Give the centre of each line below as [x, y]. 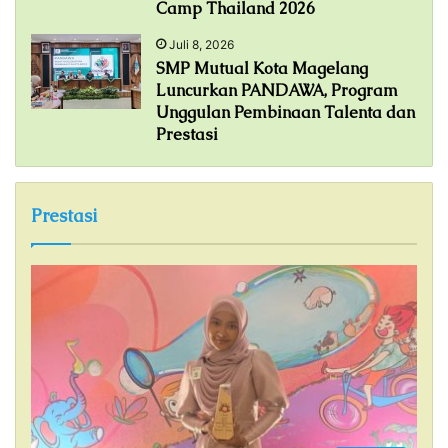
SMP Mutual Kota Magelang [262, 69]
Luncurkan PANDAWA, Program [277, 91]
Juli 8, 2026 [201, 45]
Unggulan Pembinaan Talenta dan [285, 113]
